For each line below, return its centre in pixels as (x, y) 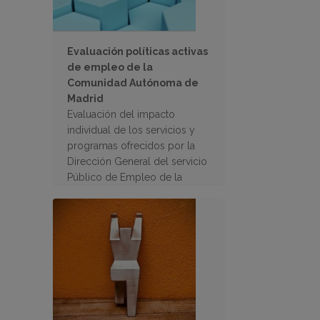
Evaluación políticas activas (137, 51)
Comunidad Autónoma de (133, 82)
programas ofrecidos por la (131, 145)
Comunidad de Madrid (119, 192)
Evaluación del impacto (121, 114)
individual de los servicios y (131, 130)
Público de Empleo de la (125, 177)
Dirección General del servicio (137, 161)
